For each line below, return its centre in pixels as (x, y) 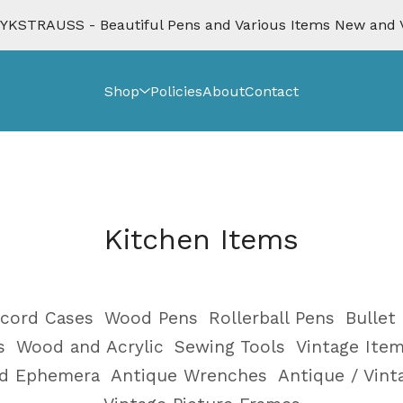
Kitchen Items (201, 239)
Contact (272, 91)
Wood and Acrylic (90, 347)
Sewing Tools (229, 347)
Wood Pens (151, 318)
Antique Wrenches (188, 376)
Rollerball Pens (271, 318)
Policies (176, 91)
